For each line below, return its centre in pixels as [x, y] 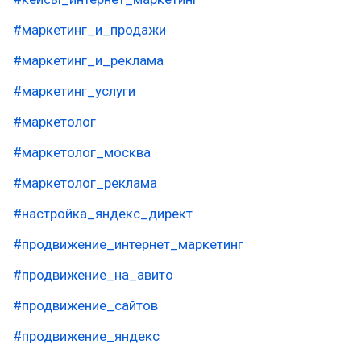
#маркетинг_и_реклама [88, 60]
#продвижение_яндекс [86, 336]
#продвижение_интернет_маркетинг [128, 244]
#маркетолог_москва [82, 152]
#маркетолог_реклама [85, 183]
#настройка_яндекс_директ [103, 214]
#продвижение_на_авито [93, 275]
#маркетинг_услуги [74, 91]
